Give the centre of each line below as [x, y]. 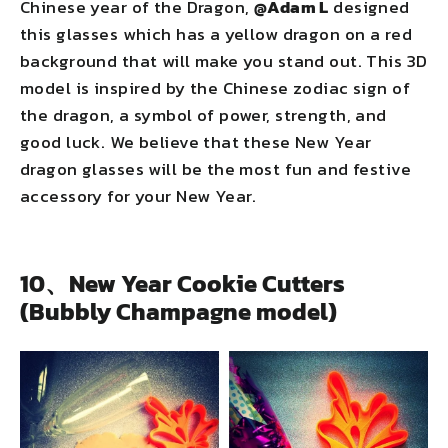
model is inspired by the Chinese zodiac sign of [215, 87]
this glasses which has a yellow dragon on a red [216, 33]
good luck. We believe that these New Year [196, 141]
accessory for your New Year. [138, 195]
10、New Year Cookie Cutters [182, 283]
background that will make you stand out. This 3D [224, 60]
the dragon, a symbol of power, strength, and [203, 114]
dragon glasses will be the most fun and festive [215, 168]
